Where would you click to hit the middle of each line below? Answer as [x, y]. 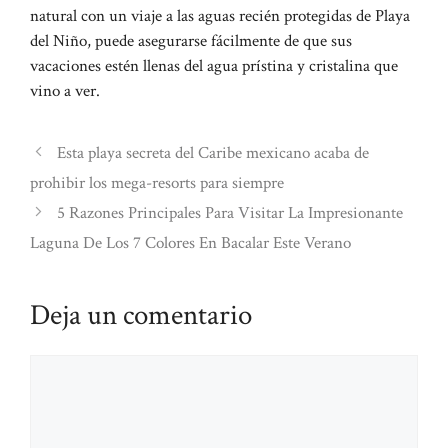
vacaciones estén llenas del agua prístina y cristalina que [214, 65]
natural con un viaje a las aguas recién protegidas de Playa [220, 15]
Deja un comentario [141, 314]
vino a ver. [65, 90]
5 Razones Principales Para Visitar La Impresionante [230, 212]
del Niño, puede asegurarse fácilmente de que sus [191, 40]
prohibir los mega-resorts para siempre [157, 182]
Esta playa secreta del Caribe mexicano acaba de [213, 152]
